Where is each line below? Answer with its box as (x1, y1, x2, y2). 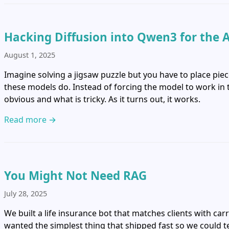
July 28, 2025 (4, 188, 47, 198)
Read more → (4, 113, 56, 125)
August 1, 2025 (4, 50, 55, 60)
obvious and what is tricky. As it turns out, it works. (4, 93, 200, 105)
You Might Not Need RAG (4, 167, 147, 184)
